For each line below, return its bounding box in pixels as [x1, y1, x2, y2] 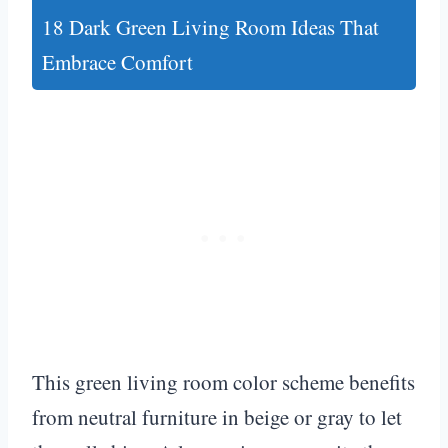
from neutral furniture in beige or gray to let [32, 402, 402, 431]
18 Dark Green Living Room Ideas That [42, 12, 379, 41]
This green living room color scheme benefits [32, 367, 415, 396]
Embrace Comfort [42, 47, 193, 76]
